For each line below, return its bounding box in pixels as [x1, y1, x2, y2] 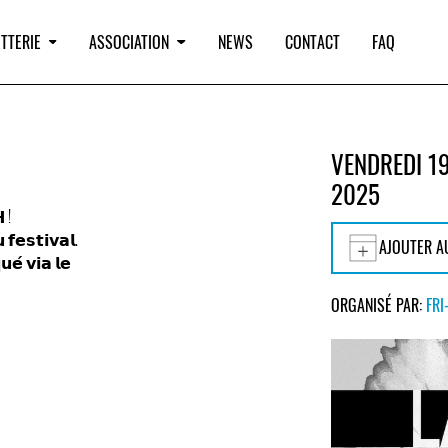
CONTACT [284, 30, 340, 54]
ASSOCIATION [89, 30, 170, 54]
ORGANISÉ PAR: [331, 293, 427, 318]
